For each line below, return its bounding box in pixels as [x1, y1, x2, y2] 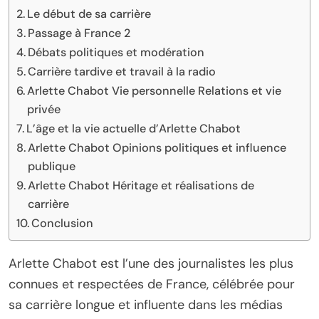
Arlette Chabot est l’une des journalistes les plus [9, 255, 293, 273]
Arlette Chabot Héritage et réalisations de [28, 178, 255, 194]
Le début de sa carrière [27, 6, 152, 22]
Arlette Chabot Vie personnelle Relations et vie [27, 83, 282, 99]
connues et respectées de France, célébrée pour [9, 276, 295, 293]
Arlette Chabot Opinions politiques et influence [28, 140, 287, 156]
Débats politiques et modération [28, 45, 205, 61]
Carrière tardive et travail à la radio [28, 64, 216, 80]
